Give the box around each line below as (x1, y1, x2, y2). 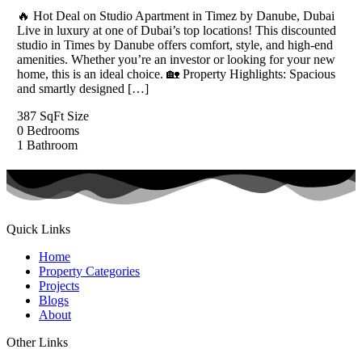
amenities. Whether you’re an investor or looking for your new (16, 52, 335, 66)
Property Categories (39, 264, 140, 279)
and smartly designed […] (16, 81, 149, 95)
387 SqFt (16, 108, 64, 123)
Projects (39, 279, 79, 293)
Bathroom (26, 137, 78, 152)
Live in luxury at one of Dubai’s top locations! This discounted (16, 23, 336, 37)
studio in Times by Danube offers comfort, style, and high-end (16, 37, 333, 52)
